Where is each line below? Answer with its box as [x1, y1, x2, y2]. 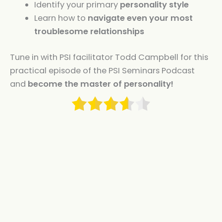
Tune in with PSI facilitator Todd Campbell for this [10, 51, 208, 63]
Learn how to [34, 12, 88, 24]
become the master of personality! [28, 78, 173, 90]
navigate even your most [88, 12, 193, 24]
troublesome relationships [34, 25, 145, 37]
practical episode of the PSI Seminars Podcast [10, 64, 195, 76]
